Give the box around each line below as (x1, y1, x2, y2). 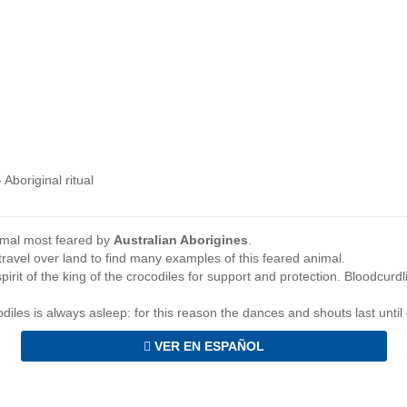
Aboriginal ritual (5, 173, 94, 188)
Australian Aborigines (114, 233, 248, 248)
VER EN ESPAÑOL (150, 339, 264, 354)
